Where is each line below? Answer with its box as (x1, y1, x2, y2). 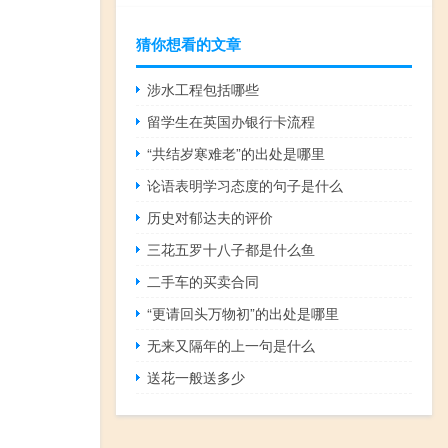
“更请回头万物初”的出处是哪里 (147, 303, 340, 324)
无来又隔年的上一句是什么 (147, 335, 316, 356)
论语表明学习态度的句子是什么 (147, 175, 344, 196)
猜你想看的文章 (136, 33, 241, 56)
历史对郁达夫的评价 (147, 207, 274, 228)
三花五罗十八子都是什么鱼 (147, 239, 316, 260)
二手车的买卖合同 (147, 271, 260, 292)
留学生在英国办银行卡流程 (147, 111, 316, 132)
